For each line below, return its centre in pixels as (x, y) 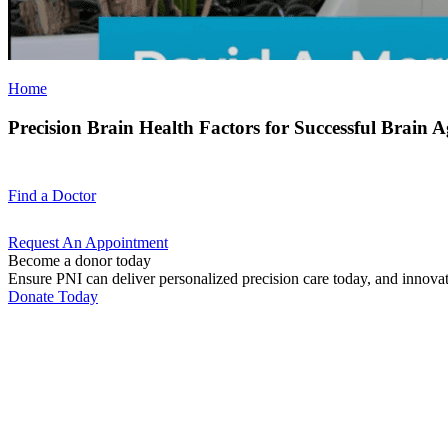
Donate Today (53, 296)
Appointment (126, 242)
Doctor (74, 195)
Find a (30, 195)
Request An (46, 242)
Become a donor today (79, 260)
